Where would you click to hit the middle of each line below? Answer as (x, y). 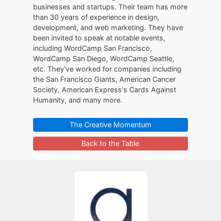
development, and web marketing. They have (108, 27)
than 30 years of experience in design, (96, 17)
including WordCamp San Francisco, (93, 48)
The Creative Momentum (110, 125)
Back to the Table (110, 143)
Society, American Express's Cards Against (105, 90)
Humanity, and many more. (78, 100)
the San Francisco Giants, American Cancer (105, 79)
